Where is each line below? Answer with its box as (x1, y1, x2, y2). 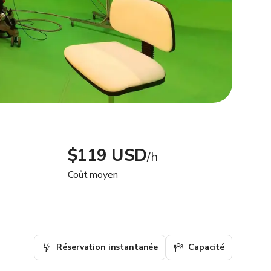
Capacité (188, 241, 224, 253)
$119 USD (68, 144, 147, 167)
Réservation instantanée (56, 241, 158, 253)
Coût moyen (68, 168, 118, 181)
